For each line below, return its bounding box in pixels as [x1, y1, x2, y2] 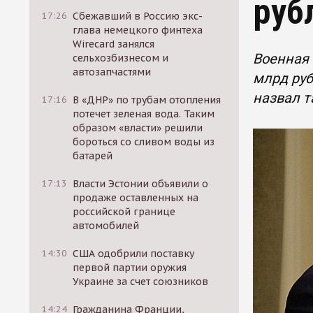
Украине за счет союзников [73, 275, 209, 288]
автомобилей [73, 219, 140, 232]
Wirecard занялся [73, 38, 155, 50]
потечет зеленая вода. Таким [73, 108, 215, 120]
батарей [73, 150, 113, 162]
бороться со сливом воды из [73, 136, 215, 148]
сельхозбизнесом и [73, 52, 169, 64]
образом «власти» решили [73, 122, 203, 134]
